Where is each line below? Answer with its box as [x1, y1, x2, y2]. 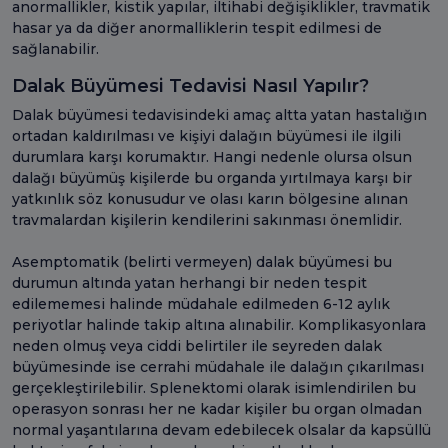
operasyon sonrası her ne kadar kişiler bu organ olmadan [12, 399, 422, 418]
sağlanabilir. [12, 39, 103, 58]
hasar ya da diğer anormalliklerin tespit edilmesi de [12, 18, 382, 37]
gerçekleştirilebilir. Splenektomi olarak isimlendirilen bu [12, 378, 416, 397]
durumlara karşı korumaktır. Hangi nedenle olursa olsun [12, 147, 412, 166]
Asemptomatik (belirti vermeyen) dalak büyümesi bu [12, 252, 392, 271]
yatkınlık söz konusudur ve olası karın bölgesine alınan [12, 189, 408, 208]
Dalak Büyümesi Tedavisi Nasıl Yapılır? [12, 74, 369, 97]
